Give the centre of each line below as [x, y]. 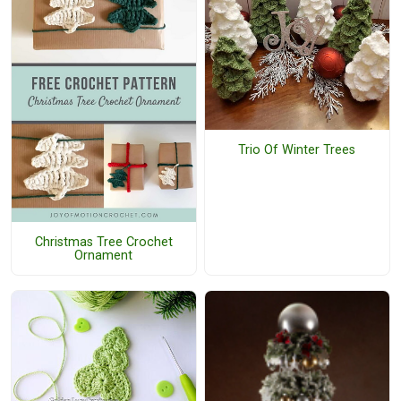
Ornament [104, 255]
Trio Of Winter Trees [297, 149]
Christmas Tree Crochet [103, 242]
